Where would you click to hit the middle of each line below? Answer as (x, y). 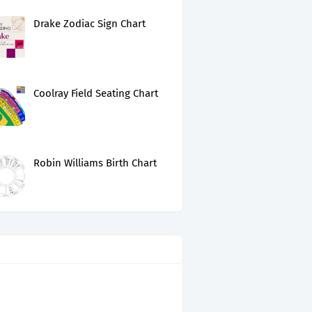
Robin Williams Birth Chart (95, 163)
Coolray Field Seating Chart (96, 93)
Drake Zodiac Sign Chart (89, 24)
